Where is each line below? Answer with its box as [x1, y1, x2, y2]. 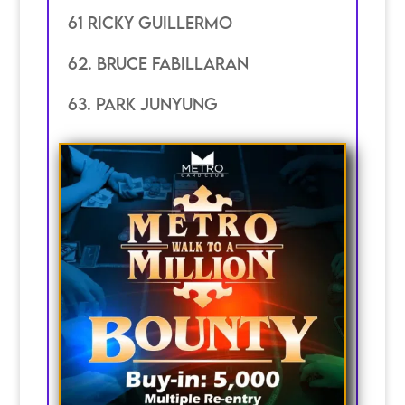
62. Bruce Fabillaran [67, 52, 249, 73]
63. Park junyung [67, 93, 218, 114]
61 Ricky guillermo [67, 12, 232, 33]
